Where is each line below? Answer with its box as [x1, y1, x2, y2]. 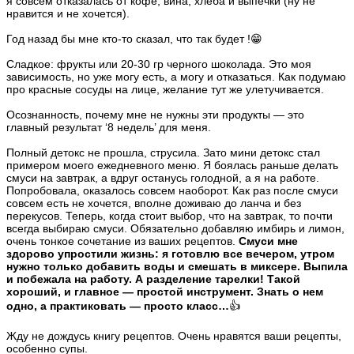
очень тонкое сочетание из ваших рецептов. [6, 234, 239, 247]
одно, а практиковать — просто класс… [6, 299, 229, 312]
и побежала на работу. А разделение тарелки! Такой [6, 272, 300, 285]
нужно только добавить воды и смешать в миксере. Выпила [6, 259, 348, 273]
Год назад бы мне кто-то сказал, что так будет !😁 [6, 32, 262, 45]
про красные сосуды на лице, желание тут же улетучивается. [6, 82, 324, 96]
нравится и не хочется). [6, 6, 130, 20]
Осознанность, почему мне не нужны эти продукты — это [6, 107, 304, 121]
